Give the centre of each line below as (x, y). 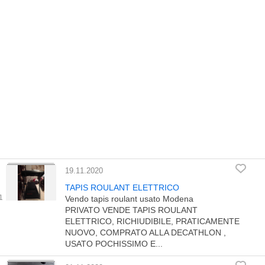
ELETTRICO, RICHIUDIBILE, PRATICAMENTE (152, 221)
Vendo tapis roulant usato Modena (129, 199)
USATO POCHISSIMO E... (114, 244)
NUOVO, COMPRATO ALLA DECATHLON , (146, 232)
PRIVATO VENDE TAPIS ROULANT (131, 210)
